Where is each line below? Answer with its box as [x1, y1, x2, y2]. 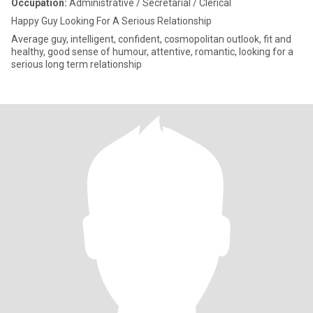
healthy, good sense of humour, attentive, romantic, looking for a [11, 46, 293, 57]
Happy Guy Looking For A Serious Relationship [11, 15, 212, 27]
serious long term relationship [11, 59, 142, 70]
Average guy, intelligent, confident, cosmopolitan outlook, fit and [11, 34, 291, 45]
